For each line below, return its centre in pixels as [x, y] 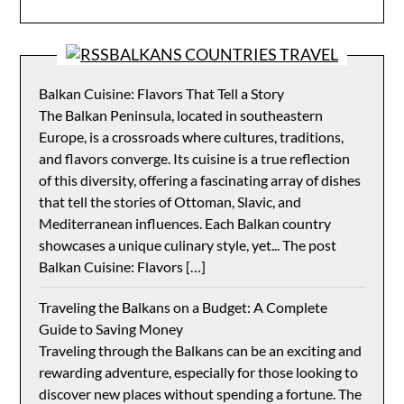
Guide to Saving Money [111, 329]
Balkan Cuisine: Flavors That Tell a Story [162, 93]
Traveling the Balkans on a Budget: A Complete [184, 307]
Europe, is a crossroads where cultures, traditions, [192, 137]
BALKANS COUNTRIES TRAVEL [224, 54]
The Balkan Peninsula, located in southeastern [181, 115]
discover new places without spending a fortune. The [201, 394]
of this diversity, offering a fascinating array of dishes [200, 180]
